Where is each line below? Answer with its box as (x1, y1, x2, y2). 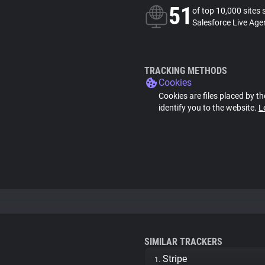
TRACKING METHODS (144, 65, 227, 76)
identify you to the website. (159, 103, 258, 112)
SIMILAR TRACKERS (144, 236, 222, 247)
